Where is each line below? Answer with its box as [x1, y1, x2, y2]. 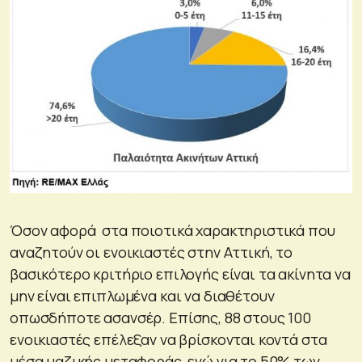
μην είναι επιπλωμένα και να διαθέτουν [10, 286, 275, 306]
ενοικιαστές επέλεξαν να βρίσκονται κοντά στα [10, 330, 327, 350]
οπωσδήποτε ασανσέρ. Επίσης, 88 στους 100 [10, 308, 311, 328]
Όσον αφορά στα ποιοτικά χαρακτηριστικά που [10, 221, 335, 241]
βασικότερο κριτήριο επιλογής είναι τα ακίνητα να [10, 264, 351, 284]
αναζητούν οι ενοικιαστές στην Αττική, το [10, 242, 293, 263]
